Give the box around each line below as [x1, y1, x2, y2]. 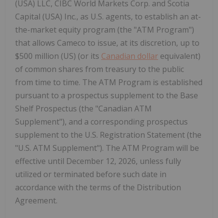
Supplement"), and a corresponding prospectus [15, 116, 188, 127]
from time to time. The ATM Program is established [15, 77, 202, 88]
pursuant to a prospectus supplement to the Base [15, 90, 198, 101]
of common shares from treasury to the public [15, 64, 184, 75]
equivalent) [158, 51, 200, 62]
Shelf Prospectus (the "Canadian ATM [15, 103, 152, 114]
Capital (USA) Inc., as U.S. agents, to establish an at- [15, 11, 201, 22]
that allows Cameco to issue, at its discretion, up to [15, 37, 200, 49]
